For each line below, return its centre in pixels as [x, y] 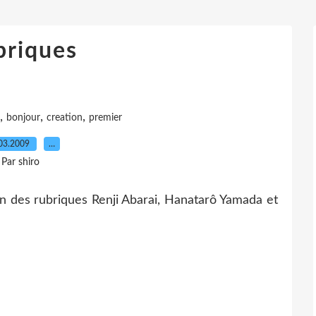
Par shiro [20, 162]
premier [105, 117]
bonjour [23, 117]
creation [65, 117]
